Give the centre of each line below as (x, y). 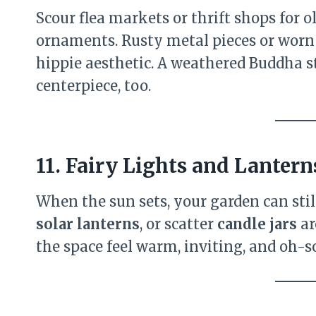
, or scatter (178, 224)
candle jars (257, 224)
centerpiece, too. (93, 86)
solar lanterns (88, 224)
